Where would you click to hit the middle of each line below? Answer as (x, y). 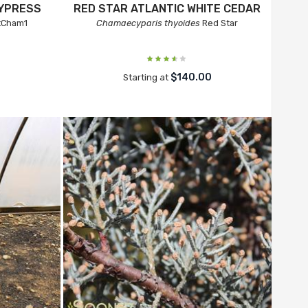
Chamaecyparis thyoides (148, 23)
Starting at (146, 77)
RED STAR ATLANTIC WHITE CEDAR (167, 9)
